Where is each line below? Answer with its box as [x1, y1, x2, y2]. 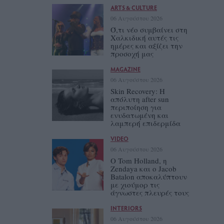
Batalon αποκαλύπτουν [110, 171, 187, 181]
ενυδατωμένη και [110, 109, 168, 120]
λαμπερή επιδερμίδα [110, 117, 180, 128]
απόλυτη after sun [110, 93, 169, 104]
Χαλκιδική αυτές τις [110, 32, 178, 42]
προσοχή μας [110, 48, 153, 58]
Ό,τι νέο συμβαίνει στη [110, 24, 187, 34]
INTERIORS [110, 203, 142, 212]
